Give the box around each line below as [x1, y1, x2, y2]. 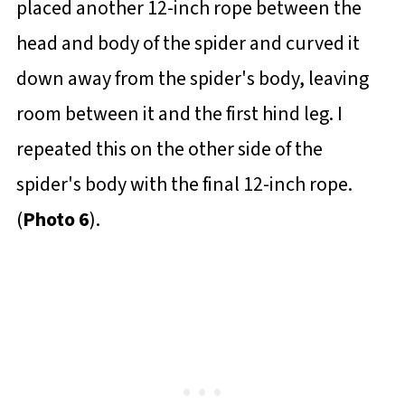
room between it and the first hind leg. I [15, 99, 343, 129]
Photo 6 [22, 205, 89, 235]
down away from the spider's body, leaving [15, 64, 369, 94]
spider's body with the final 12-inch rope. [15, 170, 353, 200]
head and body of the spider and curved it [15, 29, 360, 59]
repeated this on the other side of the [15, 135, 323, 165]
